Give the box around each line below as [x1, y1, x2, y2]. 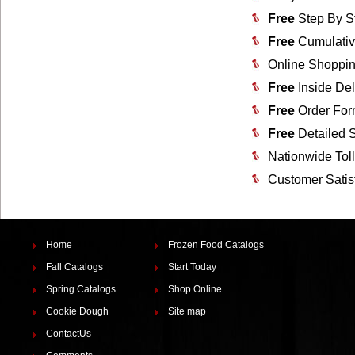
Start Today [167, 261, 216, 273]
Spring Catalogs [45, 284, 116, 295]
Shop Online [167, 284, 222, 295]
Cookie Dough [45, 306, 109, 317]
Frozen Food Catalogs [167, 239, 264, 250]
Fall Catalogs [45, 261, 103, 273]
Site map [167, 306, 206, 317]
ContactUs [45, 328, 91, 339]
